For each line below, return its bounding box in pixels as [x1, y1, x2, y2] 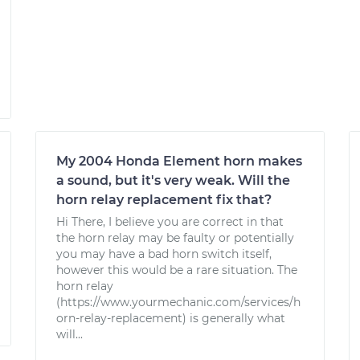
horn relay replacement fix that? [56, 192, 272, 207]
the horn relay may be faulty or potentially [56, 231, 294, 245]
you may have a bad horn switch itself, [56, 247, 272, 261]
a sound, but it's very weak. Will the [56, 173, 290, 188]
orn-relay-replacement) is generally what [56, 311, 285, 325]
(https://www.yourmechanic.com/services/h [56, 295, 301, 309]
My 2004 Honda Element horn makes [56, 153, 302, 169]
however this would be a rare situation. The [56, 263, 297, 277]
